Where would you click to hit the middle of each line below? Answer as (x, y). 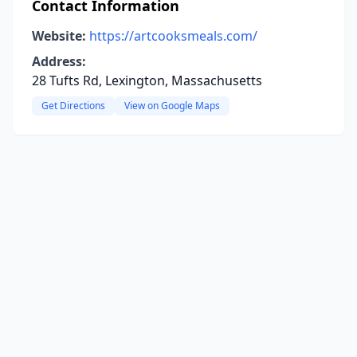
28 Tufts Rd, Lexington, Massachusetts (147, 80)
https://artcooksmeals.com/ (173, 36)
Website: (59, 36)
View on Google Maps (172, 106)
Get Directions (73, 106)
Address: (59, 61)
